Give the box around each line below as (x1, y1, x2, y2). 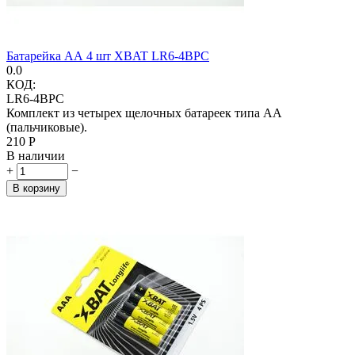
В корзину (13, 181, 60, 194)
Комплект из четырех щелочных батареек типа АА (6, 105, 282, 120)
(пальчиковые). (6, 120, 90, 134)
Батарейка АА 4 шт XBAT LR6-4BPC (6, 48, 209, 63)
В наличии (6, 148, 65, 162)
